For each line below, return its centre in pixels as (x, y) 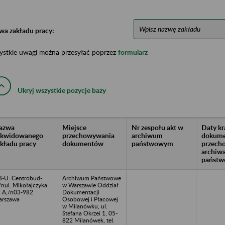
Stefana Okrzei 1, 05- (90, 213)
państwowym (152, 143)
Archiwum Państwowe (92, 178)
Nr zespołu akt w (157, 127)
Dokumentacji (81, 192)
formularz (133, 52)
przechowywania (88, 135)
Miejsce (74, 127)
